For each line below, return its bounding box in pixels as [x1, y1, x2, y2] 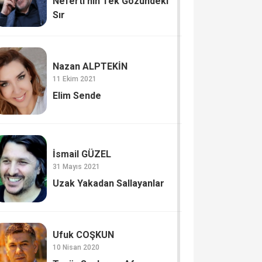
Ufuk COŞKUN [53, 229, 115, 240]
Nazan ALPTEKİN [53, 60, 128, 72]
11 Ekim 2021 [53, 74, 97, 83]
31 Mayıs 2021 [53, 162, 101, 171]
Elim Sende [53, 89, 102, 101]
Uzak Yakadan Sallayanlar [53, 177, 165, 189]
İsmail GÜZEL [53, 148, 112, 160]
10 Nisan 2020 [53, 243, 100, 251]
